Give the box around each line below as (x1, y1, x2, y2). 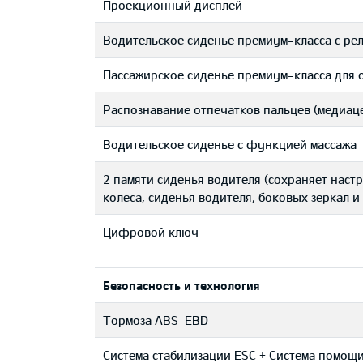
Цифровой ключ (103, 224, 199, 239)
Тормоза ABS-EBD (103, 313, 208, 327)
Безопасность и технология (103, 278, 260, 293)
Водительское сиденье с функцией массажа (103, 137, 357, 152)
